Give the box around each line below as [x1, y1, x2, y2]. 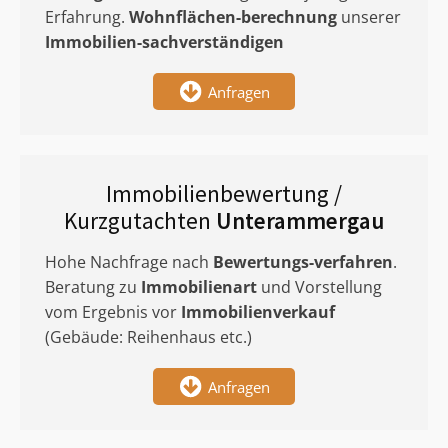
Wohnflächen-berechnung [129, 6, 337, 28]
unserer [337, 6, 401, 28]
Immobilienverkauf [181, 301, 335, 323]
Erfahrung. [45, 6, 129, 28]
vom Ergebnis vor [45, 301, 181, 323]
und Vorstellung [257, 276, 382, 298]
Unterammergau [216, 206, 384, 235]
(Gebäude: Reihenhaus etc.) [45, 326, 252, 348]
